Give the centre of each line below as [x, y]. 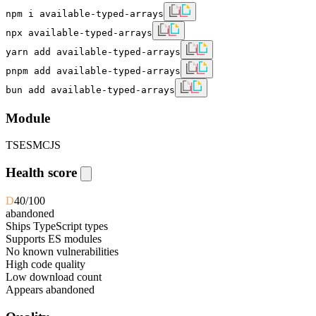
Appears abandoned [50, 289]
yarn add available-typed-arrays [93, 51]
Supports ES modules [54, 238]
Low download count [54, 276]
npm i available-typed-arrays [85, 13]
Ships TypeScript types [57, 226]
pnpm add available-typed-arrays [93, 71]
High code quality [45, 264]
